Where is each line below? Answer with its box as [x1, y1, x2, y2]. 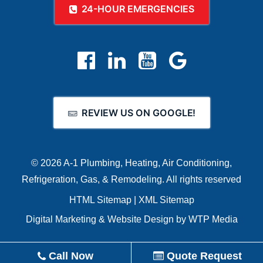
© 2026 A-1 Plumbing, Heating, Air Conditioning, [31, 158, 232, 168]
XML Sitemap [138, 195, 194, 205]
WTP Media [188, 214, 238, 224]
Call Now [46, 250, 93, 262]
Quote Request [163, 250, 242, 262]
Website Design [107, 214, 174, 224]
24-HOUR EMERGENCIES [81, 4, 194, 15]
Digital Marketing [25, 214, 96, 224]
